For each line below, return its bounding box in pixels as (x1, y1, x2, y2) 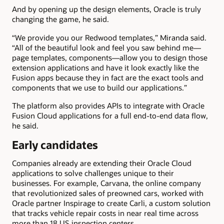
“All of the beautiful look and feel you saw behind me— (12, 42, 201, 52)
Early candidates (12, 137, 98, 152)
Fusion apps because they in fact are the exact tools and (12, 72, 203, 82)
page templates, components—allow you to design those (12, 52, 207, 62)
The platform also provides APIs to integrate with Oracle (12, 100, 204, 110)
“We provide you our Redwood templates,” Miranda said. (12, 32, 206, 42)
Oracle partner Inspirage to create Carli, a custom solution (12, 197, 210, 208)
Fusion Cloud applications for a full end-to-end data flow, (12, 110, 208, 120)
